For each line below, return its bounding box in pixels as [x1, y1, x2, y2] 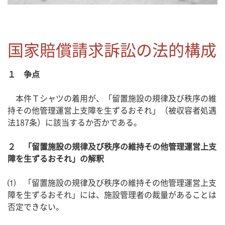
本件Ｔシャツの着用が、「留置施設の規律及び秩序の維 [8, 92, 216, 104]
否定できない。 [8, 200, 64, 213]
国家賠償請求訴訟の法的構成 [8, 38, 216, 62]
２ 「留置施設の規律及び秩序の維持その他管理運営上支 [8, 140, 216, 153]
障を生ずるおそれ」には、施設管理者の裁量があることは [8, 188, 216, 201]
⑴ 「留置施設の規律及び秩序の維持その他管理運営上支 [8, 176, 216, 189]
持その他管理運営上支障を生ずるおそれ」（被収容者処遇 [8, 104, 216, 117]
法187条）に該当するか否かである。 [8, 116, 142, 129]
